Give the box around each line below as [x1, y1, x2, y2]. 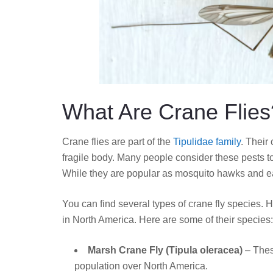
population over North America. [74, 261, 208, 272]
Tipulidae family [173, 136, 241, 147]
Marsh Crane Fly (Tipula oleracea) [88, 245, 245, 256]
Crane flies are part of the [62, 136, 173, 147]
